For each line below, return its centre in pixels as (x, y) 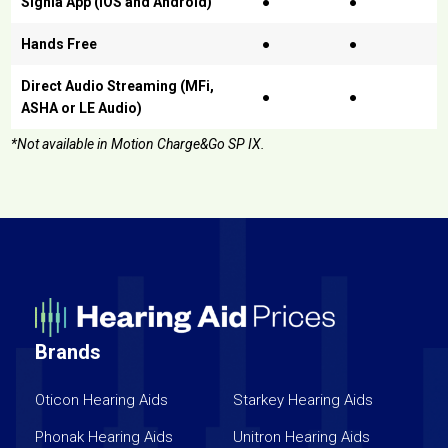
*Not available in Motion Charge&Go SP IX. (138, 143)
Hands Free (59, 43)
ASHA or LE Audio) (82, 107)
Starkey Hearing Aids (303, 400)
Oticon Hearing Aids (102, 400)
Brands (67, 352)
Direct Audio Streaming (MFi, (118, 85)
